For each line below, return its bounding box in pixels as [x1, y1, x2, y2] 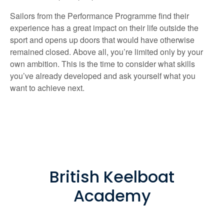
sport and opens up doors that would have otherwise [10, 33, 194, 45]
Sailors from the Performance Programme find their [10, 9, 189, 21]
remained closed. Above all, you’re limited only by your [10, 45, 203, 57]
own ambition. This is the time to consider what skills [10, 57, 195, 69]
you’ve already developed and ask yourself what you [10, 69, 195, 81]
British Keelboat [49, 165, 174, 188]
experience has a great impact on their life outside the [10, 21, 198, 33]
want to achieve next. [10, 81, 84, 93]
